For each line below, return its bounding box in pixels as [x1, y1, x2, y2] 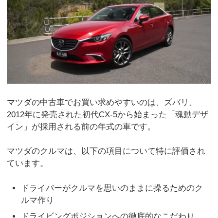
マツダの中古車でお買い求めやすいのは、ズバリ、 [7, 97, 198, 107]
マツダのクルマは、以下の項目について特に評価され [7, 146, 206, 156]
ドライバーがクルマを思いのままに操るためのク [21, 183, 203, 193]
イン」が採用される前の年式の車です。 [7, 122, 156, 131]
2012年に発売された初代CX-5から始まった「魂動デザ [7, 109, 209, 119]
